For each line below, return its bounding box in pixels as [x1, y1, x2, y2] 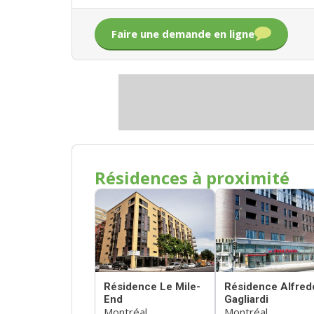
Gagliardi [224, 292, 268, 306]
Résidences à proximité [95, 166, 289, 190]
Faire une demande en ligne [111, 27, 254, 41]
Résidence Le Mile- [104, 280, 200, 293]
